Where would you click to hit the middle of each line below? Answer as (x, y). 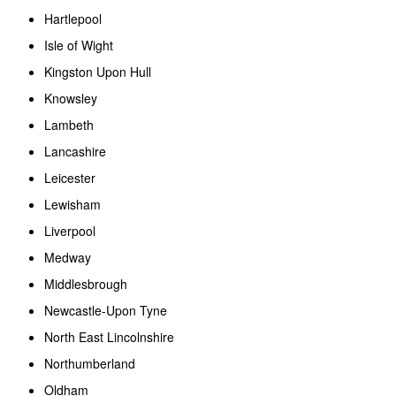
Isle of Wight (80, 45)
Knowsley (72, 98)
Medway (69, 257)
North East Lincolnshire (111, 336)
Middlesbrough (88, 283)
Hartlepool (75, 18)
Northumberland (91, 363)
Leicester (72, 177)
